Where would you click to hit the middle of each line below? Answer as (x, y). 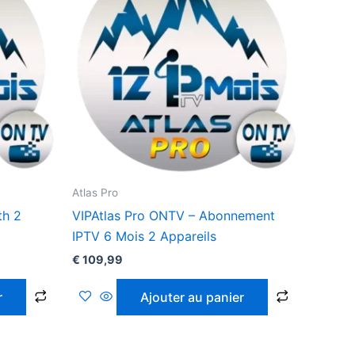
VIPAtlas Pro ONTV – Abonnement (174, 215)
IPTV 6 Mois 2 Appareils (144, 236)
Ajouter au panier (192, 298)
